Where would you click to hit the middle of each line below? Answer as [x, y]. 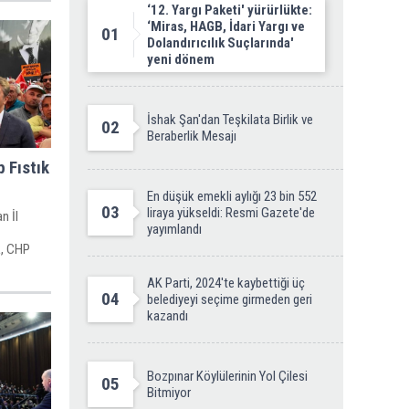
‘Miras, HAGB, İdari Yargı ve [226, 26]
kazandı [168, 316]
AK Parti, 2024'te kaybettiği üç [226, 283]
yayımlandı [174, 229]
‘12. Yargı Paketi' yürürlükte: [230, 10]
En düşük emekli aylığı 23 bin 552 [232, 196]
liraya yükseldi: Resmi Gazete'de [231, 213]
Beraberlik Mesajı [192, 136]
